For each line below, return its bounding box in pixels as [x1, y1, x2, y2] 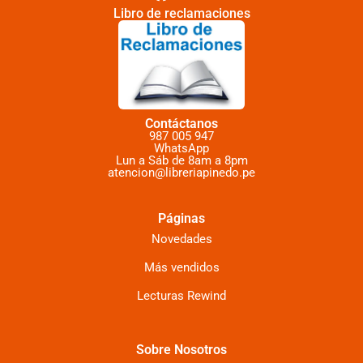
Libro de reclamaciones [113, 6, 250, 22]
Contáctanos [145, 115, 218, 131]
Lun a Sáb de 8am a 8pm [115, 152, 248, 168]
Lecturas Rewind [137, 288, 226, 304]
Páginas [158, 211, 205, 227]
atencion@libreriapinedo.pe [108, 164, 255, 180]
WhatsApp [154, 140, 209, 156]
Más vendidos [143, 260, 220, 275]
